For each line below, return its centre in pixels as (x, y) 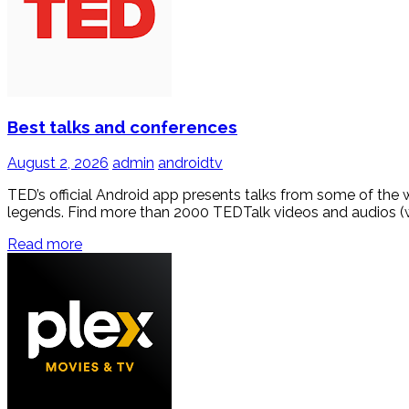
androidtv (190, 163)
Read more (45, 245)
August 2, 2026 (58, 163)
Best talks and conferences (122, 127)
